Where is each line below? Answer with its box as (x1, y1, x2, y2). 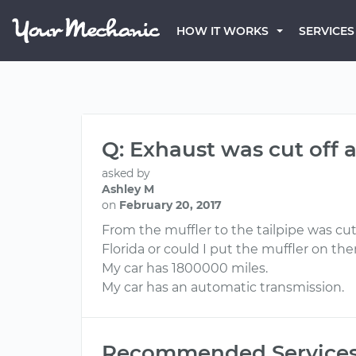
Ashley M (102, 182, 154, 196)
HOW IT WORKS (176, 24, 269, 38)
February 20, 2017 (119, 198, 222, 212)
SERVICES (299, 24, 354, 38)
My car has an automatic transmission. (102, 280, 344, 295)
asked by (102, 166, 150, 180)
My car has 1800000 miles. (102, 261, 268, 276)
